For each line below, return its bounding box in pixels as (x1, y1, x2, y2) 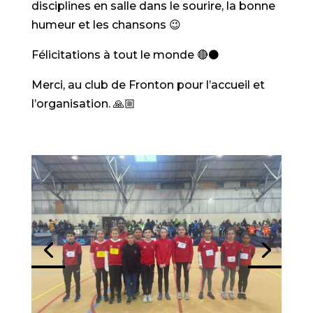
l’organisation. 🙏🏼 (31, 97, 136, 110)
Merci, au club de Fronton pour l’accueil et (31, 78, 265, 92)
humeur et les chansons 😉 (31, 18, 181, 31)
